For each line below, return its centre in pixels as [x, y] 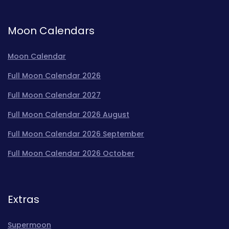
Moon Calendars [51, 31]
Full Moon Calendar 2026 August [68, 115]
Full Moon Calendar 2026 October [71, 154]
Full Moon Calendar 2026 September [76, 134]
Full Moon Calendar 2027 [54, 95]
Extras [24, 200]
